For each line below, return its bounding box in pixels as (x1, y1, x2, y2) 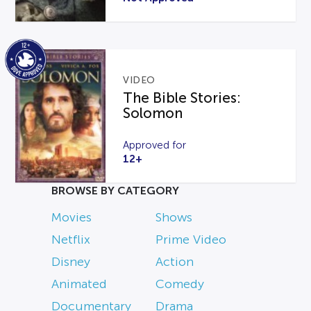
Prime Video (155, 233, 226, 247)
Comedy (155, 277, 204, 292)
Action (155, 255, 194, 269)
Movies (51, 210, 92, 225)
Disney (51, 255, 90, 269)
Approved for (123, 140, 187, 151)
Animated (51, 277, 107, 292)
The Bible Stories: (123, 90, 242, 106)
